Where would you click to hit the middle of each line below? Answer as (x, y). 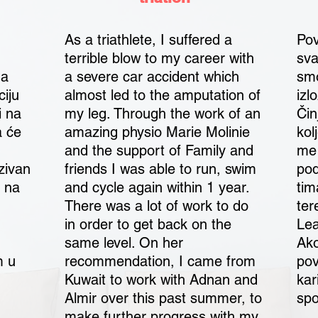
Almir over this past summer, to (164, 298)
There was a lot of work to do (157, 206)
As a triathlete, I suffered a (149, 40)
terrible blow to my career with (160, 58)
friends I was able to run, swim (161, 169)
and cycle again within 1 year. (157, 187)
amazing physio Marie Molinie (158, 132)
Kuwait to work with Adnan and (161, 280)
